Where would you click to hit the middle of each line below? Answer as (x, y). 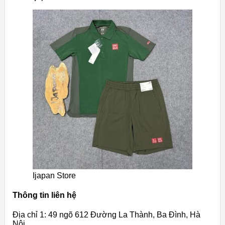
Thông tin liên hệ (44, 195)
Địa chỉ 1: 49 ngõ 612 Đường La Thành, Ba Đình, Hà (106, 215)
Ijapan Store (54, 175)
